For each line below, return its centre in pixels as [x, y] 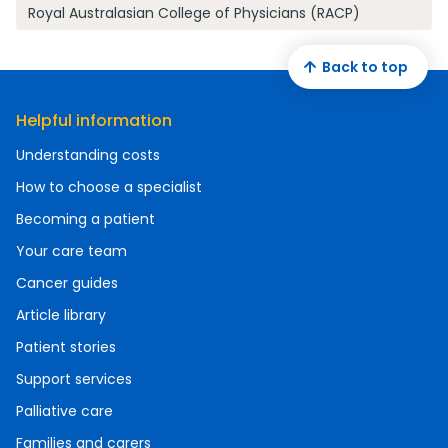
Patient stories [66, 347]
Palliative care [64, 411]
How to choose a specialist [109, 187]
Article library [61, 315]
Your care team [71, 251]
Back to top [365, 66]
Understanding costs [88, 155]
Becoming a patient [85, 219]
